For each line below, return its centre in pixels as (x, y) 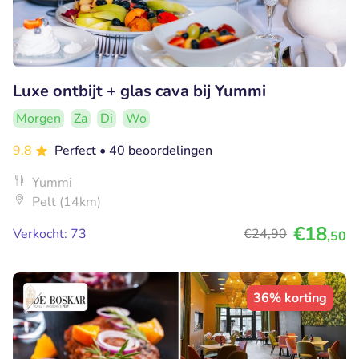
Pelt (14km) (67, 202)
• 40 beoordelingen (156, 151)
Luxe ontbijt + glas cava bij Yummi (139, 91)
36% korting (290, 298)
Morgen (38, 119)
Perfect (77, 151)
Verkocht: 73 (50, 234)
